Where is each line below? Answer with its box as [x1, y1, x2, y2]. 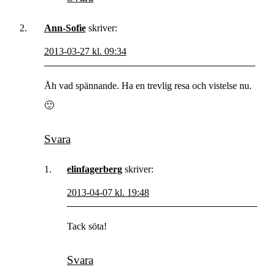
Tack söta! [67, 220, 107, 231]
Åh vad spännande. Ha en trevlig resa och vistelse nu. [44, 80, 252, 91]
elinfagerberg [67, 163, 123, 174]
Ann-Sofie [44, 23, 86, 34]
